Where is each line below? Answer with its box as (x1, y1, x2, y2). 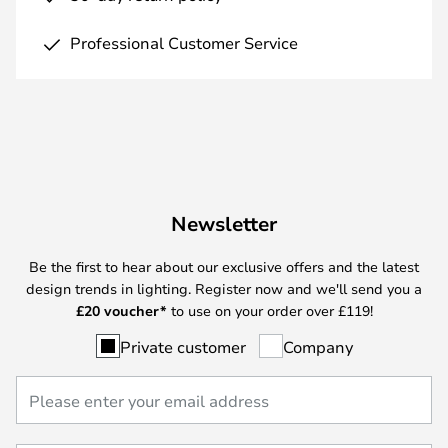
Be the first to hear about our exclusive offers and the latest (29, 256, 419, 276)
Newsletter (171, 209, 277, 237)
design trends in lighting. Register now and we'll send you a (26, 278, 422, 298)
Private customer (119, 335, 246, 357)
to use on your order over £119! (166, 300, 373, 320)
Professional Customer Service (70, 32, 298, 53)
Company (282, 335, 353, 357)
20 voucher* (83, 300, 167, 320)
